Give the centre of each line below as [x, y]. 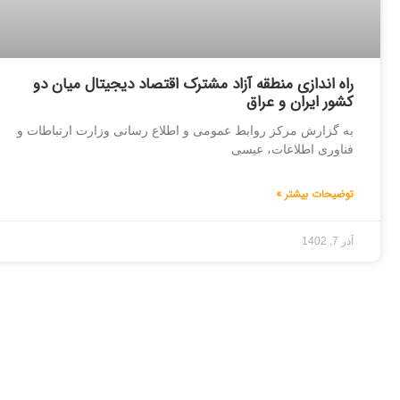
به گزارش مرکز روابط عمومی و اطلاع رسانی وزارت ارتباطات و [185, 131]
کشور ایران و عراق [300, 103]
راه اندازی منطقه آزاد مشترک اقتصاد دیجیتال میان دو [193, 85]
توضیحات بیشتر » [315, 195]
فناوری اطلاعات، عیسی [292, 150]
